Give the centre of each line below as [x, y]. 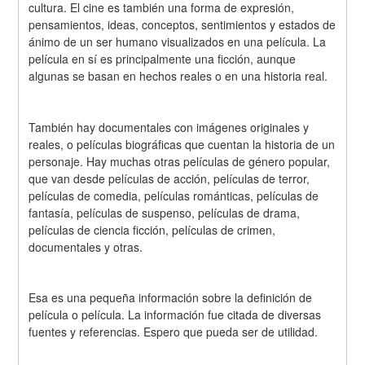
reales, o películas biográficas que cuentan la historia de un [182, 144]
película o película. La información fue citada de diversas [175, 315]
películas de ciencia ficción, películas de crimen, [152, 229]
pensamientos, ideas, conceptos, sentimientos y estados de [182, 24]
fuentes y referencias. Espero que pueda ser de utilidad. [174, 332]
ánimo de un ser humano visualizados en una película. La [178, 41]
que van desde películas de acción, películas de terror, [169, 178]
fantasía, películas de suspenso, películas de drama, [165, 212]
